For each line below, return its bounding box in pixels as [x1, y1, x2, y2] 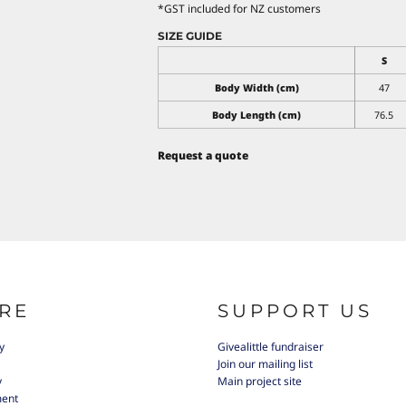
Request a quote [158, 147, 248, 163]
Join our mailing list [217, 356, 313, 372]
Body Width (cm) [214, 80, 299, 94]
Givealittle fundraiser [217, 339, 324, 355]
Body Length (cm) [212, 107, 301, 121]
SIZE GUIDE [158, 28, 222, 43]
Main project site [217, 373, 302, 390]
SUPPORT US [217, 300, 372, 323]
